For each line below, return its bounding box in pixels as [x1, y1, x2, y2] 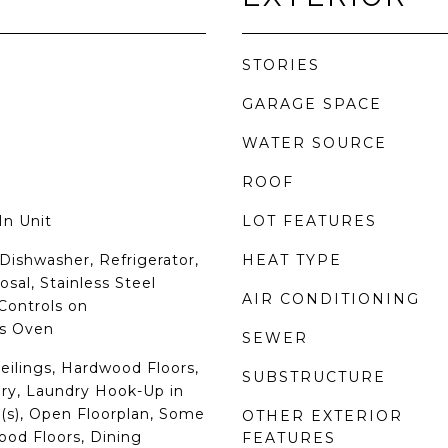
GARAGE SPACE [242, 95, 382, 113]
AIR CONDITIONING [242, 290, 420, 308]
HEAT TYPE [242, 251, 342, 269]
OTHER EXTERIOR [242, 407, 403, 425]
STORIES [242, 56, 320, 74]
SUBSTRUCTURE [242, 368, 386, 386]
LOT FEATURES [242, 212, 377, 230]
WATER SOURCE [242, 134, 387, 152]
